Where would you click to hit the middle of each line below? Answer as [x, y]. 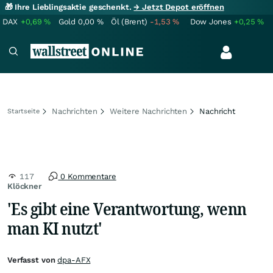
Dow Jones [211, 22]
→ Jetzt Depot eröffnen [179, 7]
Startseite [23, 111]
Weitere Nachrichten [148, 111]
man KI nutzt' [55, 228]
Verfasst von [33, 260]
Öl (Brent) [129, 22]
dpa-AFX [74, 260]
